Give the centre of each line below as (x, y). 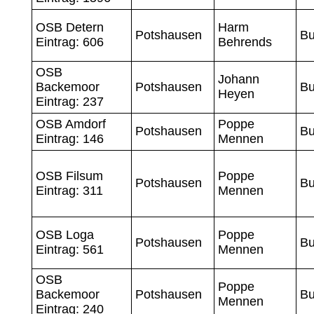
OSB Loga (64, 234)
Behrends (245, 42)
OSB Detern (69, 27)
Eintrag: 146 (69, 138)
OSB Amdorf (70, 124)
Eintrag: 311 (69, 190)
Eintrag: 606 (69, 42)
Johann (238, 79)
